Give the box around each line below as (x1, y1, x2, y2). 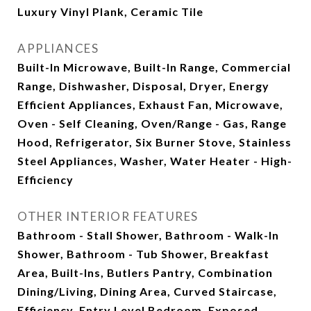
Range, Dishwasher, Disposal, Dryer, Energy (17, 79, 269, 92)
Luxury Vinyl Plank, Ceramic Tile (17, 5, 203, 18)
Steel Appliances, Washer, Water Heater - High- (17, 154, 292, 167)
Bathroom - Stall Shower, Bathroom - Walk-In (17, 228, 279, 242)
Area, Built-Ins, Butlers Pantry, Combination (17, 266, 273, 279)
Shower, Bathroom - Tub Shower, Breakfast (17, 247, 269, 260)
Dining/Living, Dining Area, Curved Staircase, (17, 285, 277, 298)
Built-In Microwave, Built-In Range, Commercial (17, 60, 291, 74)
